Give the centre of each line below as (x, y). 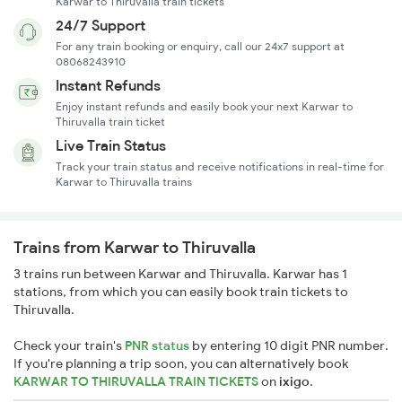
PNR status (157, 346)
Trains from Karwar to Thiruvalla (135, 248)
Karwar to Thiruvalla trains (124, 182)
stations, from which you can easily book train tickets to (181, 292)
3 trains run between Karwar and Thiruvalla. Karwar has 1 (180, 274)
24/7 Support (100, 26)
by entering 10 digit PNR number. (289, 346)
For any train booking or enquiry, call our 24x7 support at (200, 47)
